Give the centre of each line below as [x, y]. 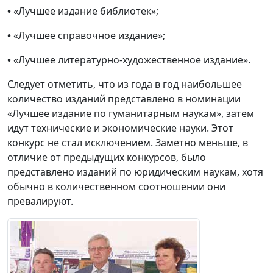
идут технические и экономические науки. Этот [120, 128]
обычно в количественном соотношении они [116, 187]
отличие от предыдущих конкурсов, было [107, 158]
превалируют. [40, 201]
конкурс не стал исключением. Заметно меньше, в [128, 143]
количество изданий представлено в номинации [124, 99]
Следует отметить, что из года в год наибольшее [125, 84]
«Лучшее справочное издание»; [89, 36]
